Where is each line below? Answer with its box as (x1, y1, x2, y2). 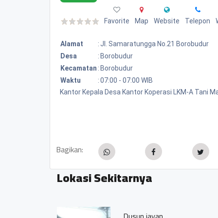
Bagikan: (56, 142, 83, 157)
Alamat (60, 39, 83, 48)
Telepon (185, 17, 210, 25)
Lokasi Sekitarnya (57, 166, 152, 189)
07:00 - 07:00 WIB (100, 76, 153, 84)
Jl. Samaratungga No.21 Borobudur (100, 39, 209, 48)
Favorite (104, 17, 129, 25)
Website (154, 17, 180, 25)
